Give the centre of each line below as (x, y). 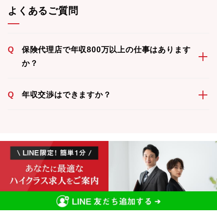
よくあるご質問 (43, 11)
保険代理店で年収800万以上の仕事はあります (106, 50)
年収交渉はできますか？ (66, 95)
